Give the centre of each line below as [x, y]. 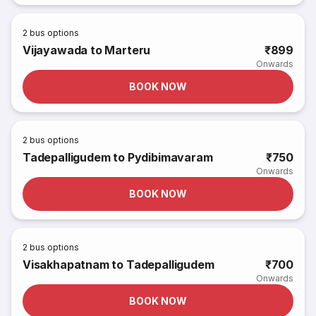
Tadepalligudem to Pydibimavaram [118, 157]
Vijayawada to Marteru [87, 50]
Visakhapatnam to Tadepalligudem [119, 265]
